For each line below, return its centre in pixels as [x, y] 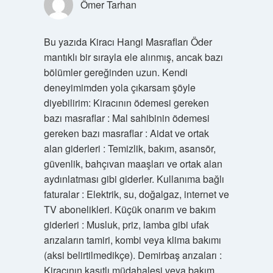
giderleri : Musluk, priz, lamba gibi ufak [126, 225]
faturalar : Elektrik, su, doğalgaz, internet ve [136, 194]
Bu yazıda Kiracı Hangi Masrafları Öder [128, 42]
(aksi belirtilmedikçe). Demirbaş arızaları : [133, 255]
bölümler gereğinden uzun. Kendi [115, 72]
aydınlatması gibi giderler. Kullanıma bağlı [134, 179]
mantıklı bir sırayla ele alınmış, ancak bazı [133, 57]
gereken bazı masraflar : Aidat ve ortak [126, 133]
